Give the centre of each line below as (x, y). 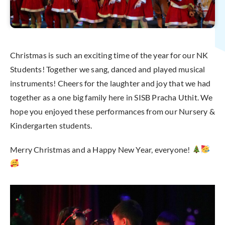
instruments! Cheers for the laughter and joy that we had (110, 83)
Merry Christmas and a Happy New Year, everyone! (101, 149)
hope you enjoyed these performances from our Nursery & (113, 111)
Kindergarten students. (51, 125)
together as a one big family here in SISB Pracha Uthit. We (111, 97)
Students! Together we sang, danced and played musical (108, 69)
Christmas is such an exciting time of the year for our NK (109, 55)
